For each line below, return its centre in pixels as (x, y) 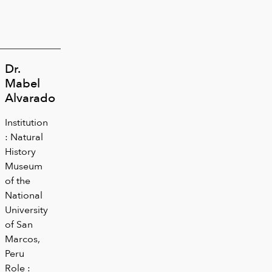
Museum (24, 166)
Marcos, (22, 239)
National (24, 195)
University (26, 209)
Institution (26, 122)
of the (18, 180)
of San (19, 224)
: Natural (24, 137)
